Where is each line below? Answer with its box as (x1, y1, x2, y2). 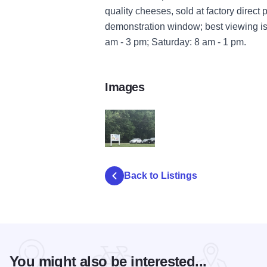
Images (105, 80, 144, 94)
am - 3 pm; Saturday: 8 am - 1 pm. (105, 36, 246, 47)
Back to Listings (124, 170, 197, 181)
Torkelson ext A (104, 153, 162, 163)
